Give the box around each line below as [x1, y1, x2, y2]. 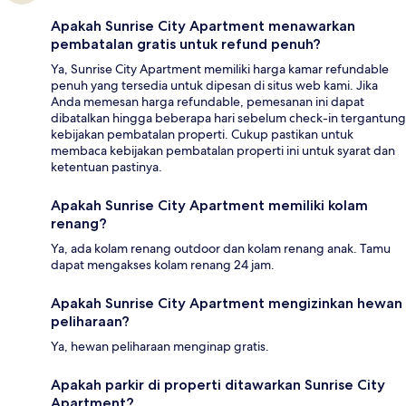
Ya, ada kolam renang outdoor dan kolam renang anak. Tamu [51, 240, 391, 257]
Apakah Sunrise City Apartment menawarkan [51, 17, 355, 35]
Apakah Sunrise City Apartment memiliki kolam [51, 197, 368, 215]
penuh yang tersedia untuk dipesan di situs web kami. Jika [51, 77, 378, 94]
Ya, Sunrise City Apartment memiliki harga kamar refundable [51, 61, 389, 78]
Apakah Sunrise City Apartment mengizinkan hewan [51, 295, 402, 313]
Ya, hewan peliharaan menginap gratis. [51, 338, 269, 355]
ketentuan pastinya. [51, 159, 162, 176]
